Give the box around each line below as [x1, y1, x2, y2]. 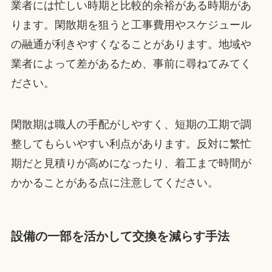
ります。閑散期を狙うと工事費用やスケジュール [10, 19, 251, 32]
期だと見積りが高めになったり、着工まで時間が [10, 157, 251, 169]
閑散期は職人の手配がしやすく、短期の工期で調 [10, 118, 251, 131]
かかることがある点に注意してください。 [10, 176, 219, 189]
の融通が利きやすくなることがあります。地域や [10, 38, 251, 51]
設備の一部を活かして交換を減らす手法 [10, 229, 229, 243]
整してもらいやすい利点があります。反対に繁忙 [10, 137, 251, 150]
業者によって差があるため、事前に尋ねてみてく [10, 58, 251, 70]
